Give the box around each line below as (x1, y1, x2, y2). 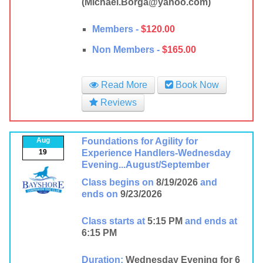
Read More (98, 80, 147, 90)
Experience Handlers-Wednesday (81, 148, 231, 158)
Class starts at (81, 216, 145, 226)
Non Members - (92, 45, 160, 55)
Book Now (173, 80, 219, 90)
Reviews (97, 97, 137, 107)
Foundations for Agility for (81, 136, 198, 146)
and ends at (184, 216, 237, 226)
